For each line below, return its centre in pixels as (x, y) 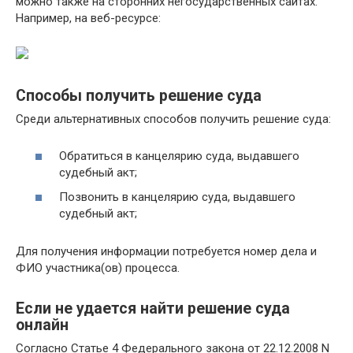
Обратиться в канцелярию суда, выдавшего (179, 156)
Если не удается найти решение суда (153, 308)
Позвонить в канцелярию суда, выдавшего (177, 197)
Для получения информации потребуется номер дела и (166, 252)
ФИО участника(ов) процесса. (98, 268)
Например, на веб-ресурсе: (88, 19)
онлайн (42, 325)
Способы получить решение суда (139, 95)
